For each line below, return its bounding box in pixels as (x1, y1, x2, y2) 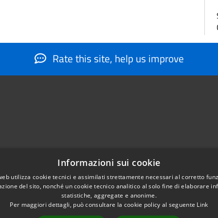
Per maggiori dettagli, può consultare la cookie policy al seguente (10, 200, 197, 209)
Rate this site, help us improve (50, 51, 184, 66)
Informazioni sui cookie (57, 157, 161, 168)
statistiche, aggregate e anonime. (61, 191, 157, 200)
